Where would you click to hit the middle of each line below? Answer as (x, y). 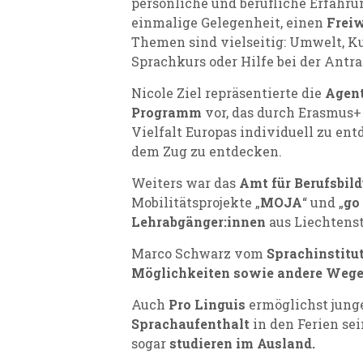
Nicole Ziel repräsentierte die (228, 93)
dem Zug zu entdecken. (207, 151)
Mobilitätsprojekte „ (196, 202)
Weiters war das (185, 183)
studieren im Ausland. (242, 343)
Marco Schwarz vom (199, 253)
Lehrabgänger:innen (199, 222)
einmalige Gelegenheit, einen (229, 22)
